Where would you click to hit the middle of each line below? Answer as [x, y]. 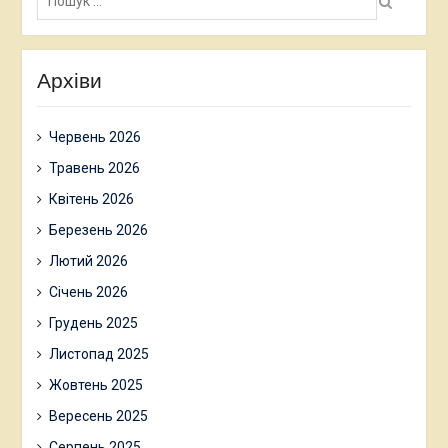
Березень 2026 [98, 230]
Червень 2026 [94, 137]
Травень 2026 [94, 168]
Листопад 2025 [98, 354]
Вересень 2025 [98, 416]
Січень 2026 [88, 292]
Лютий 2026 [88, 261]
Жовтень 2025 [95, 385]
